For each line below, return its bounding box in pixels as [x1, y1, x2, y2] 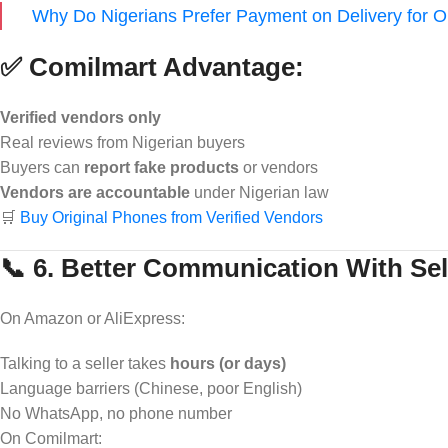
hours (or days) [170, 354, 286, 372]
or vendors [239, 158, 318, 176]
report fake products [84, 158, 239, 176]
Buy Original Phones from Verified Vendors [20, 208, 323, 226]
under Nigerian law [190, 183, 329, 201]
